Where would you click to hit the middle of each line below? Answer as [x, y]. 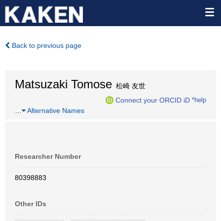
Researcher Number [48, 156]
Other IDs [31, 204]
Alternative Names [55, 110]
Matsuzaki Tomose [63, 84]
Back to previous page [46, 45]
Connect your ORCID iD [153, 100]
